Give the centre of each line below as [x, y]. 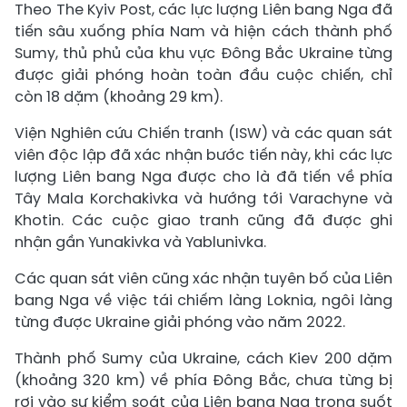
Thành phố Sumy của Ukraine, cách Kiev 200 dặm [203, 358]
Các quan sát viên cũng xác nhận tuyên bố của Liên [203, 278]
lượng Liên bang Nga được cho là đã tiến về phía [203, 177]
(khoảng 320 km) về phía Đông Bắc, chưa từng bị [203, 380]
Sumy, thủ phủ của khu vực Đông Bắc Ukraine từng [203, 53]
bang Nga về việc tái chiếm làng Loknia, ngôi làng [203, 300]
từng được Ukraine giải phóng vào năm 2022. [180, 322]
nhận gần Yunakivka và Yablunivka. [140, 242]
